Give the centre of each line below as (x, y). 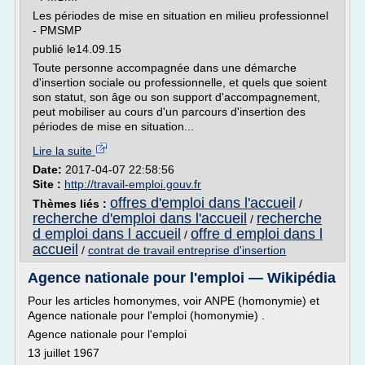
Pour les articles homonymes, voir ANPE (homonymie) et (174, 301)
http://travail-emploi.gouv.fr (133, 184)
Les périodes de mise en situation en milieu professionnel (180, 15)
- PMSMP (57, 30)
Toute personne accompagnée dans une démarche (165, 68)
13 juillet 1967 (64, 353)
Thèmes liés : (71, 204)
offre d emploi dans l (257, 234)
